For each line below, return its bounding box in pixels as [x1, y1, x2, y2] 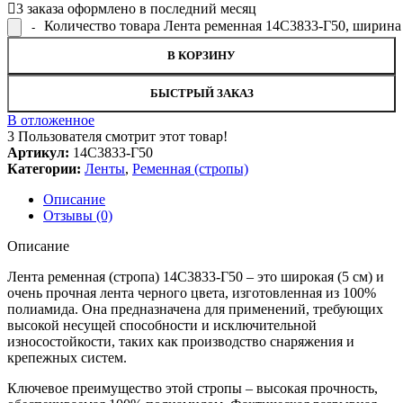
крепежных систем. [7, 350, 127, 366]
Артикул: [7, 145, 73, 161]
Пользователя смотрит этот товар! [18, 129, 228, 145]
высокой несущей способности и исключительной [7, 318, 317, 334]
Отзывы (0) [43, 208, 112, 224]
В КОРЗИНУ [167, 49, 236, 63]
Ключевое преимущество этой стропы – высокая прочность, [7, 381, 378, 397]
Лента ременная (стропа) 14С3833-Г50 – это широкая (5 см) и [7, 269, 384, 285]
